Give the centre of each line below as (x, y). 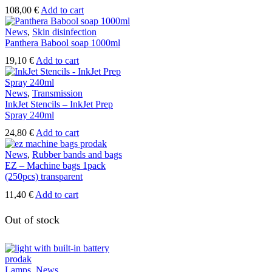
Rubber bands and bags (77, 155)
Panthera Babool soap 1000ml (63, 42)
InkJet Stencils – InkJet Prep (59, 104)
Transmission (57, 93)
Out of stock (32, 219)
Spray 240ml (29, 115)
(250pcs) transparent (44, 177)
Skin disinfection (64, 32)
